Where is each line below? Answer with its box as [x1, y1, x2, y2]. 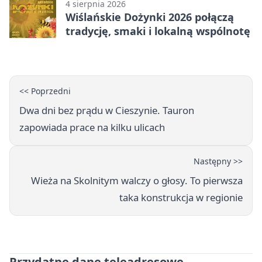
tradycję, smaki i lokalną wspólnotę [65, 24, 250, 39]
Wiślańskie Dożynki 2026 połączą [65, 10, 234, 25]
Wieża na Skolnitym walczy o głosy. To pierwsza [31, 174, 243, 188]
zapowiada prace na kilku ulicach [19, 120, 165, 135]
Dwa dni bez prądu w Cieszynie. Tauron [19, 104, 194, 118]
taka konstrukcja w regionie [119, 191, 243, 205]
